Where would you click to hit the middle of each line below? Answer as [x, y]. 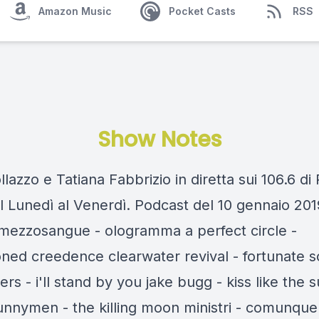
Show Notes [159, 140]
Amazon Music [75, 11]
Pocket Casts [202, 11]
